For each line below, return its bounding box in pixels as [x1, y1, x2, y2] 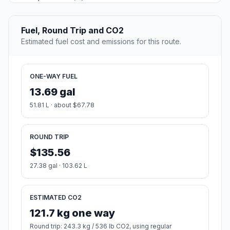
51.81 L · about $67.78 [30, 101, 94, 109]
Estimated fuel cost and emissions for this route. [21, 37, 181, 46]
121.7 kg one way [30, 207, 115, 220]
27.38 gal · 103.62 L [30, 162, 87, 170]
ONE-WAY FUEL [30, 72, 78, 81]
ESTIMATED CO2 [30, 194, 82, 202]
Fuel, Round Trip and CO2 [21, 25, 124, 36]
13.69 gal [30, 86, 75, 99]
